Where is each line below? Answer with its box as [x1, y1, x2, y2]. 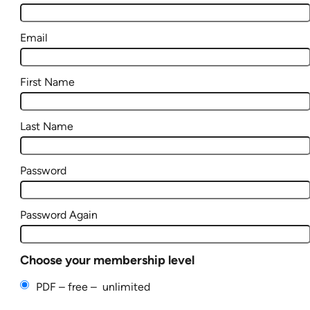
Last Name [20, 119, 73, 133]
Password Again [20, 208, 98, 221]
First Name [20, 75, 75, 89]
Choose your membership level [20, 252, 194, 268]
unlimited [102, 280, 150, 293]
